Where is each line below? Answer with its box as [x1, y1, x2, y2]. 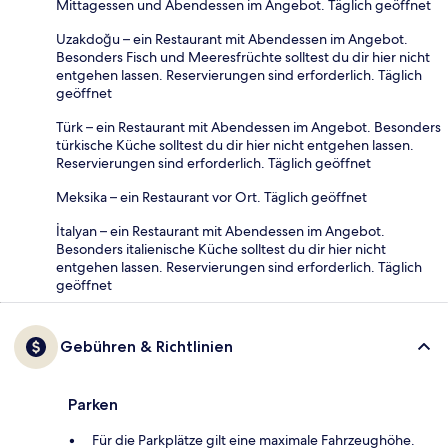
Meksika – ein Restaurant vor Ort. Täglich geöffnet [56, 187, 367, 206]
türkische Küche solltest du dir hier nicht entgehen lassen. [56, 135, 414, 154]
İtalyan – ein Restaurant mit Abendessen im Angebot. [56, 221, 385, 240]
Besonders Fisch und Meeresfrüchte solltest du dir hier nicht [56, 47, 430, 66]
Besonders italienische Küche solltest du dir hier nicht [56, 239, 386, 258]
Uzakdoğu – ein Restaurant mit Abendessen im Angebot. [56, 29, 408, 48]
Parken [68, 394, 118, 414]
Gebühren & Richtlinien [60, 336, 233, 356]
